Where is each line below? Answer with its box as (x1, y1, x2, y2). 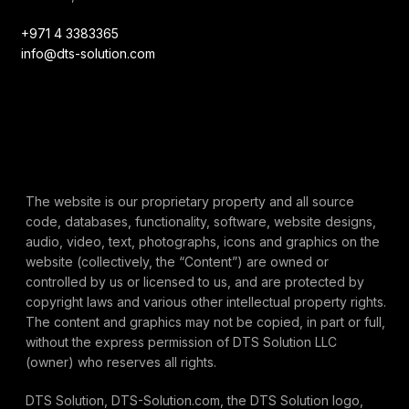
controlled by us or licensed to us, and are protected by (26, 274, 364, 290)
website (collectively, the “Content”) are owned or (26, 254, 329, 270)
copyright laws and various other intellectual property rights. (26, 294, 386, 310)
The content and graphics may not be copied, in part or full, (26, 314, 385, 330)
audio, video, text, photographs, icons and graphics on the (26, 234, 380, 250)
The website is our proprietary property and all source (26, 194, 354, 210)
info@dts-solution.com (21, 46, 155, 62)
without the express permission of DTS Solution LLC (26, 334, 337, 351)
